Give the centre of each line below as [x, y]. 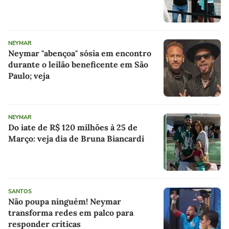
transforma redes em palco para [71, 213]
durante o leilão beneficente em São [78, 65]
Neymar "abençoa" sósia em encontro [80, 53]
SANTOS [20, 192]
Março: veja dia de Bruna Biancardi [76, 139]
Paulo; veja [29, 76]
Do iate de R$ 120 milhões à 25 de [73, 128]
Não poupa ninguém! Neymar [65, 202]
